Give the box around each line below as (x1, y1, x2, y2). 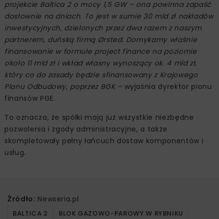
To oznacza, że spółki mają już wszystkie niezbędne (4, 112, 194, 122)
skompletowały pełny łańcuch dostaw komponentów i (4, 135, 204, 146)
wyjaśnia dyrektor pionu (122, 81, 212, 91)
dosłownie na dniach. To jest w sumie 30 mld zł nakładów (4, 11, 214, 21)
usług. (4, 147, 26, 157)
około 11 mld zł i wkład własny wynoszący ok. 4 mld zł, (4, 58, 197, 68)
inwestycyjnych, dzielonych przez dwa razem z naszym (4, 22, 202, 33)
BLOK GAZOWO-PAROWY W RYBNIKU (58, 208, 184, 218)
